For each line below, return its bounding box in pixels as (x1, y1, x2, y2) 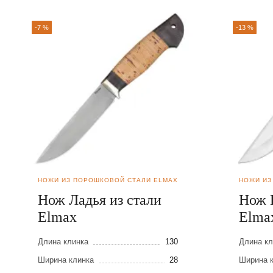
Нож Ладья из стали (38, 192, 161, 208)
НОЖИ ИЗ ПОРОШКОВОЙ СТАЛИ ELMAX (38, 177, 178, 184)
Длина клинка (38, 237, 88, 247)
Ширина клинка (38, 255, 94, 265)
